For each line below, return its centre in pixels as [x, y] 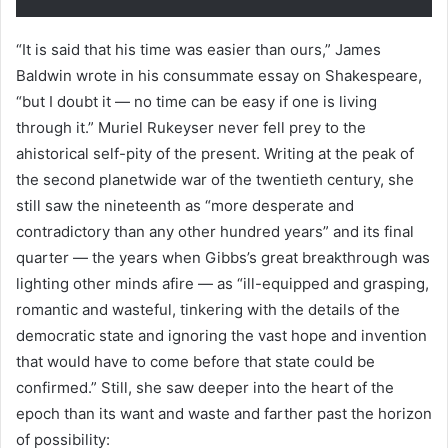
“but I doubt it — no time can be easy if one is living [196, 101]
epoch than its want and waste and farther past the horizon [224, 413]
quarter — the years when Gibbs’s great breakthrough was [223, 257]
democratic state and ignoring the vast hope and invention [221, 335]
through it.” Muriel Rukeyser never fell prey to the [191, 127]
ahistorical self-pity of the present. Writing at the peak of [215, 153]
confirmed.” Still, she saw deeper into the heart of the [205, 387]
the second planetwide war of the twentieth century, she [215, 179]
